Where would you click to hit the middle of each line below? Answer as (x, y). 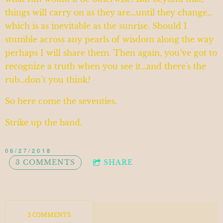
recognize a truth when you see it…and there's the (106, 66)
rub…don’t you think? (49, 80)
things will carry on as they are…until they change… (109, 13)
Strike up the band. (44, 123)
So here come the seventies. (62, 101)
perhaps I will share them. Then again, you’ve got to (111, 53)
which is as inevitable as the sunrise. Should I (96, 26)
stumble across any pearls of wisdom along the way (109, 40)
